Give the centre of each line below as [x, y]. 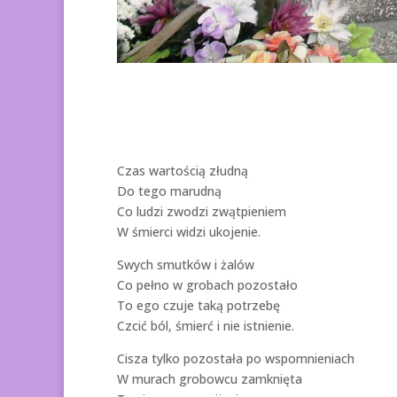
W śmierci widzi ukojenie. [189, 231]
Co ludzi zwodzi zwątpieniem [202, 211]
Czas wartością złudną [183, 170]
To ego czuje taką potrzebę [198, 305]
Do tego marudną [169, 191]
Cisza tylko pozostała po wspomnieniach [236, 358]
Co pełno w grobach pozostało [207, 284]
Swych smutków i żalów [186, 264]
